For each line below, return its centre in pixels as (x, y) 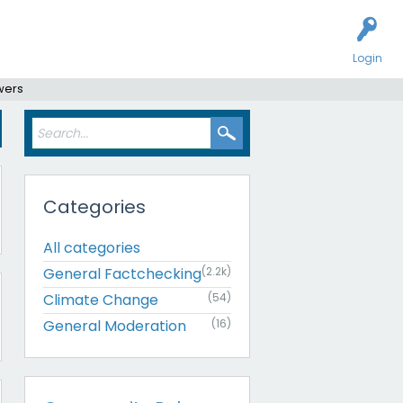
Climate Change (101, 300)
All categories (92, 247)
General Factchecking (122, 273)
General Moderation (115, 326)
